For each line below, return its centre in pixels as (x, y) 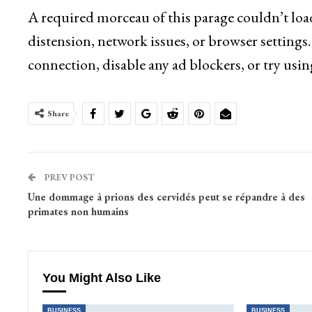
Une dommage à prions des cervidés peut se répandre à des (166, 197)
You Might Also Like (101, 278)
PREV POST (68, 178)
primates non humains (78, 212)
